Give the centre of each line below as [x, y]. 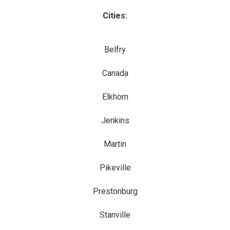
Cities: [115, 16]
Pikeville [115, 168]
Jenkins [115, 120]
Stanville [115, 215]
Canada [115, 73]
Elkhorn [115, 97]
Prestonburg [115, 191]
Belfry [115, 50]
